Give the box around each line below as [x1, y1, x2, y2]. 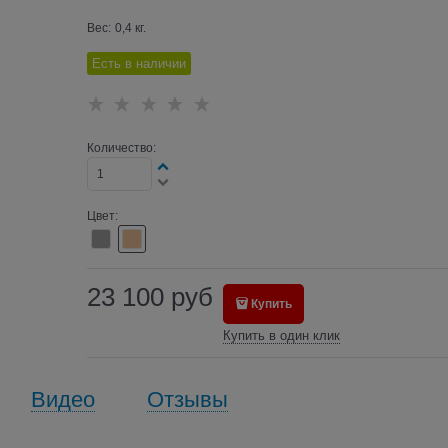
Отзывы [147, 386, 228, 412]
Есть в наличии [91, 55, 186, 71]
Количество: [86, 140, 156, 155]
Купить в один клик [222, 327, 340, 343]
